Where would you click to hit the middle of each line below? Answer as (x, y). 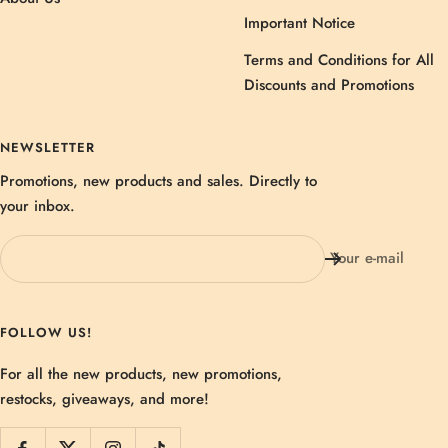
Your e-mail (367, 258)
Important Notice (299, 22)
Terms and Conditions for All (339, 59)
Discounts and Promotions (329, 84)
